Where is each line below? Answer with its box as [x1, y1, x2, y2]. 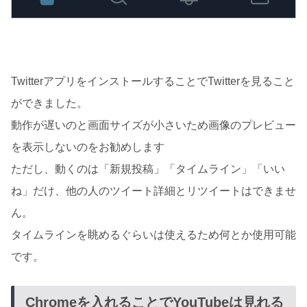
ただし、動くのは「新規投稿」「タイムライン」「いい [11, 163, 285, 175]
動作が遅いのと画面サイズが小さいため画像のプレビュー [11, 119, 296, 132]
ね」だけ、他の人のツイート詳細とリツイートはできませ [11, 185, 296, 197]
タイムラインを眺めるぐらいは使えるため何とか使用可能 [11, 229, 296, 241]
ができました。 [11, 97, 88, 110]
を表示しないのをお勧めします [11, 141, 164, 153]
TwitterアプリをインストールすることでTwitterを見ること [11, 75, 295, 88]
